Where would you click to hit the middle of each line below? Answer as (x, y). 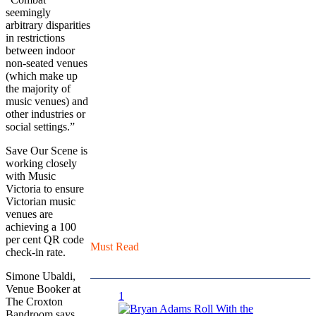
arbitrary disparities (48, 25)
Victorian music (41, 201)
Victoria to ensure (45, 188)
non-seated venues (47, 63)
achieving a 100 (41, 226)
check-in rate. (36, 252)
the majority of (38, 88)
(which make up (42, 75)
